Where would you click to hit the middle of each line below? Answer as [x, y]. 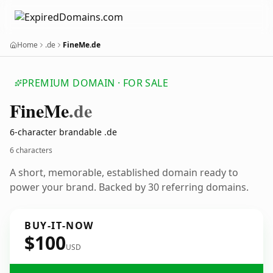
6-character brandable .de [63, 132]
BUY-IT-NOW [59, 225]
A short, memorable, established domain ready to [124, 172]
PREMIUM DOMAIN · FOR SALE [95, 83]
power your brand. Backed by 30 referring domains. [129, 187]
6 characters [31, 150]
